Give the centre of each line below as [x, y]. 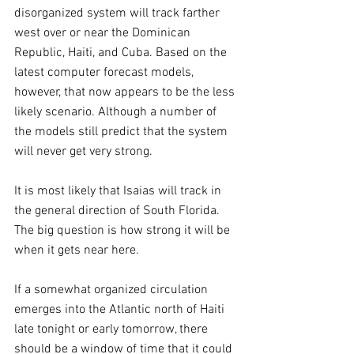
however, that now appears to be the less [126, 92]
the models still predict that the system [122, 132]
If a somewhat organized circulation [113, 290]
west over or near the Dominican [104, 33]
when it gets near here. [77, 250]
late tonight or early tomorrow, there [113, 329]
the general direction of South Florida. [119, 211]
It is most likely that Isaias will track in [119, 191]
